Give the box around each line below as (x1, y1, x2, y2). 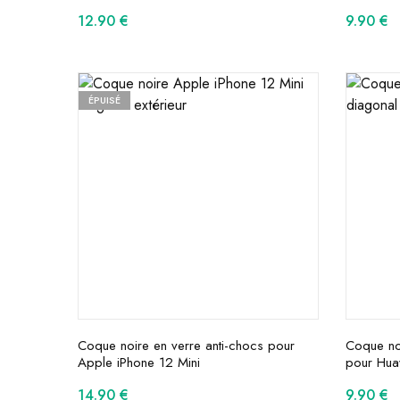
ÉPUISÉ (88, 93, 121, 108)
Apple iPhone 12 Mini (78, 353, 200, 373)
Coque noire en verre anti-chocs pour (78, 336, 295, 356)
